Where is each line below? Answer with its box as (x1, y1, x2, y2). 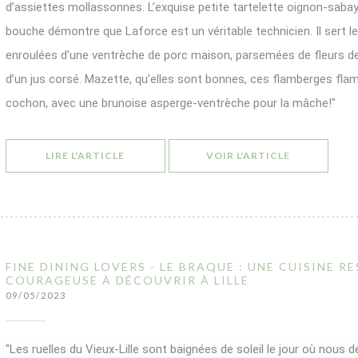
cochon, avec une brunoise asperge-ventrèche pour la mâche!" (5, 96, 336, 110)
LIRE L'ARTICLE (46, 149, 125, 161)
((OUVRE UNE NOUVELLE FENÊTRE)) (124, 149, 313, 161)
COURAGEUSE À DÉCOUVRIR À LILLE (5, 273, 249, 287)
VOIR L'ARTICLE (206, 149, 290, 161)
